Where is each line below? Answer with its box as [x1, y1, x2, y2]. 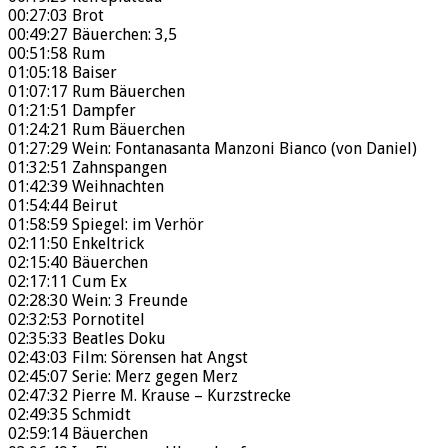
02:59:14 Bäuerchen [8, 424, 148, 444]
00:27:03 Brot [8, 6, 104, 26]
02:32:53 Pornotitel [8, 310, 145, 330]
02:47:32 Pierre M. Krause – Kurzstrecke [8, 386, 291, 406]
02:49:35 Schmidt [8, 405, 131, 425]
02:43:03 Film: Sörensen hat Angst [8, 348, 248, 368]
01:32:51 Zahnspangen [8, 158, 167, 178]
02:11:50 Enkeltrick [8, 234, 144, 254]
